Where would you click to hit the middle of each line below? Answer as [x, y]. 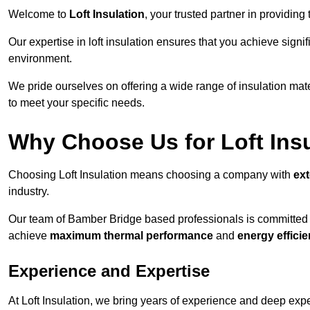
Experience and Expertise [109, 271]
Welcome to [39, 15]
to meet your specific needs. [76, 103]
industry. [29, 192]
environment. [40, 59]
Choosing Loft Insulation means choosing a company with [151, 175]
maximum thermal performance [131, 236]
